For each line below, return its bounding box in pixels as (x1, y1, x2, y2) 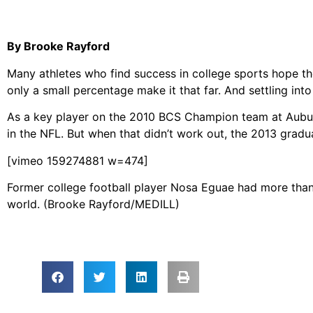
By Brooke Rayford (7, 39, 110, 54)
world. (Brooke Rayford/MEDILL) (7, 196, 180, 211)
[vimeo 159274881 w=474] (7, 153, 148, 168)
